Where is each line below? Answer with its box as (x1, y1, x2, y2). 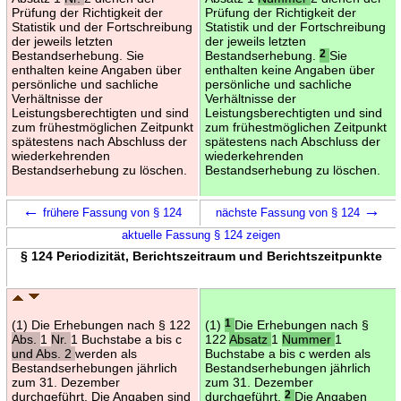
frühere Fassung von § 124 (39, 205, 182, 219)
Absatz (228, 331, 271, 346)
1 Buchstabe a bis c (70, 331, 182, 346)
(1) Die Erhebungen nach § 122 (11, 317, 191, 332)
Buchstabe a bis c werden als (204, 346, 371, 361)
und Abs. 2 (11, 346, 75, 361)
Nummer (281, 331, 335, 346)
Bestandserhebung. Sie (11, 47, 144, 63)
